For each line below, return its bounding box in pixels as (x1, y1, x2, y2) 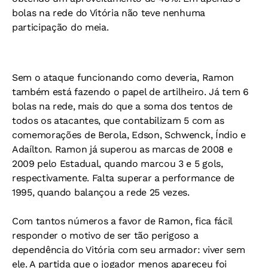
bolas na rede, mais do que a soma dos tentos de (12, 100, 233, 112)
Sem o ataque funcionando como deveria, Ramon (12, 72, 234, 83)
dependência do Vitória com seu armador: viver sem (12, 244, 245, 255)
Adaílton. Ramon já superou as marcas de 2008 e (12, 144, 233, 155)
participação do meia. (12, 22, 109, 33)
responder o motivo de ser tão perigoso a (12, 230, 199, 241)
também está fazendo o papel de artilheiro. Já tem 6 (12, 86, 249, 98)
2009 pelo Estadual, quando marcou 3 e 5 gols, (12, 158, 223, 169)
